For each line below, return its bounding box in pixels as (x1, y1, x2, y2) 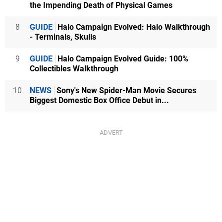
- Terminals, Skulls (30, 32, 96, 42)
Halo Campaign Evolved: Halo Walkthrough (55, 22, 210, 32)
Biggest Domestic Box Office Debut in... (30, 96, 169, 105)
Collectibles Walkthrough (30, 64, 118, 73)
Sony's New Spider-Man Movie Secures (55, 86, 196, 95)
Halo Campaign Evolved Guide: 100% (55, 54, 188, 63)
